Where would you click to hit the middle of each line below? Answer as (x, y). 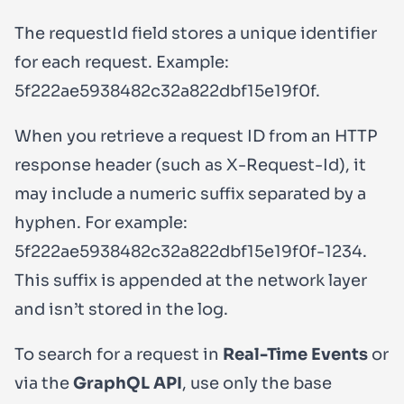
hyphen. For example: (101, 223)
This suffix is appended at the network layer (191, 281)
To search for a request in (119, 355)
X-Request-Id (283, 165)
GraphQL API (128, 384)
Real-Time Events (295, 355)
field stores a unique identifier (252, 34)
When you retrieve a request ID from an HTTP (196, 137)
